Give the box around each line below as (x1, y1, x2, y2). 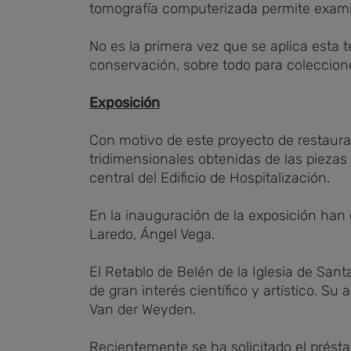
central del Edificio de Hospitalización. (89, 169, 330, 186)
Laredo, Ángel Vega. (89, 226, 215, 243)
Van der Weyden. (89, 301, 196, 318)
